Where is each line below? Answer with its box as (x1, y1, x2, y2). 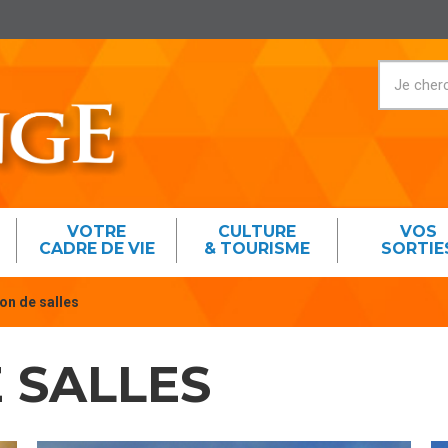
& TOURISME (204, 238, 311, 258)
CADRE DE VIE (38, 238, 155, 258)
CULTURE (218, 221, 297, 241)
